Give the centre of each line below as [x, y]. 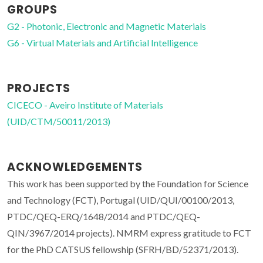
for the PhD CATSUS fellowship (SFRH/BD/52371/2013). [123, 249]
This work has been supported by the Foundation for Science [128, 184]
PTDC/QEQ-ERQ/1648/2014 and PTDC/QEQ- [104, 217]
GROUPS [32, 10]
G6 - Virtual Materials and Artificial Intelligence [102, 43]
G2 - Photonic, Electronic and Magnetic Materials [107, 26]
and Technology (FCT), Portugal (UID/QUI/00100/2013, [121, 200]
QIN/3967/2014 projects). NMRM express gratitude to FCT [129, 233]
